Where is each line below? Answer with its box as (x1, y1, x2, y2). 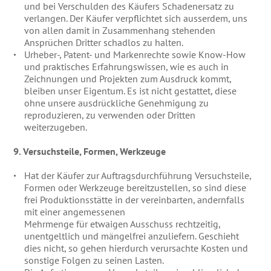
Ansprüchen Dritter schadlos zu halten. (24, 36, 184, 48)
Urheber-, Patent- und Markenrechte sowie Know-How (24, 48, 246, 60)
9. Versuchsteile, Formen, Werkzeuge (13, 145, 166, 157)
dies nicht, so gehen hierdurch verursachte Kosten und (24, 242, 249, 254)
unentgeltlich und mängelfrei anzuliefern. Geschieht (24, 230, 240, 242)
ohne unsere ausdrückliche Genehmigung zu (24, 97, 209, 109)
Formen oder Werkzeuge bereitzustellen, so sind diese (24, 181, 247, 194)
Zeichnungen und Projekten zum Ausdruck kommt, (24, 73, 232, 85)
